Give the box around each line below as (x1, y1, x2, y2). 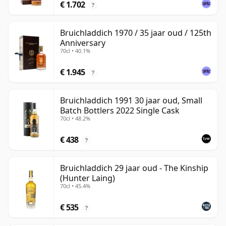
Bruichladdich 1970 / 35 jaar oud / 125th (60, 27, 211, 39)
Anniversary (60, 37, 105, 49)
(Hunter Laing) (60, 173, 115, 184)
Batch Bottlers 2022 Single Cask (60, 105, 180, 117)
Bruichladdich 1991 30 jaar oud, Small (60, 95, 202, 106)
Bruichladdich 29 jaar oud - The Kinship (60, 162, 208, 174)
